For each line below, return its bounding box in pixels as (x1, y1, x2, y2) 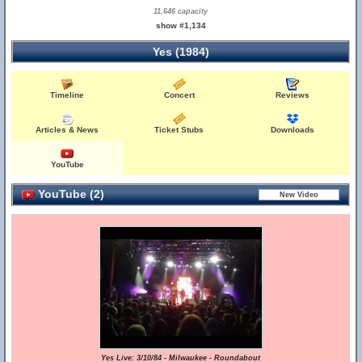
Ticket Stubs (154, 125, 204, 134)
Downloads (271, 125, 315, 134)
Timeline (50, 90, 85, 99)
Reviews (276, 90, 310, 99)
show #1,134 (155, 21, 206, 30)
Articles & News (36, 125, 99, 134)
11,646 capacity (154, 7, 208, 15)
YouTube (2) (35, 187, 104, 200)
